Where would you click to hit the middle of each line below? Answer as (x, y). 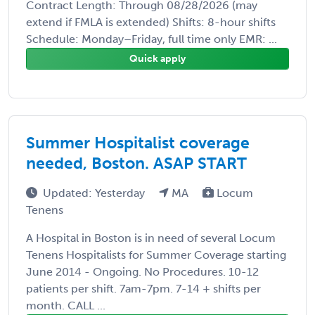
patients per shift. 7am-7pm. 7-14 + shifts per (143, 288)
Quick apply (157, 58)
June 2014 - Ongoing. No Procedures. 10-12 (142, 271)
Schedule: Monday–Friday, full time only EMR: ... (152, 39)
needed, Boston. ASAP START (136, 163)
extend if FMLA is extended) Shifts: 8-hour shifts (151, 22)
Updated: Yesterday (95, 193)
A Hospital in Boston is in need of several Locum (151, 238)
